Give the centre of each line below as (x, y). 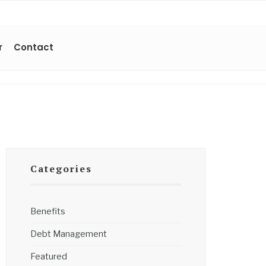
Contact (34, 47)
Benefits (48, 211)
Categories (61, 169)
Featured (49, 256)
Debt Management (69, 234)
